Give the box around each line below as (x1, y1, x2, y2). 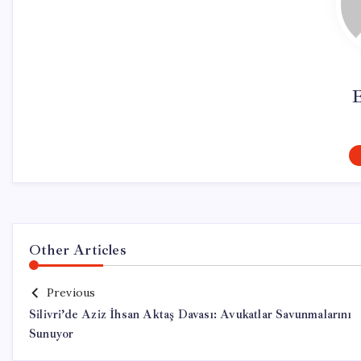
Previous (46, 285, 96, 300)
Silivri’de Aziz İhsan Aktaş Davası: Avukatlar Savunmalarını (29, 307, 351, 322)
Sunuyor (29, 326, 74, 342)
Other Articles (29, 241, 127, 259)
